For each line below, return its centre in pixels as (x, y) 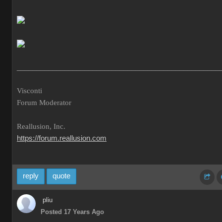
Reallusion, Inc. (41, 126)
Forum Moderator (44, 103)
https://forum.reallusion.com (62, 138)
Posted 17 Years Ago (72, 212)
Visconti (29, 91)
